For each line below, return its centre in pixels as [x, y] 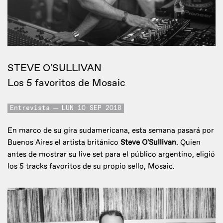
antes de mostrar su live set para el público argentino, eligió [111, 155]
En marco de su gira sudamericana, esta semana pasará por [111, 131]
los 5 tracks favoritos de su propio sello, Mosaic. [91, 167]
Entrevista [30, 109]
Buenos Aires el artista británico [64, 143]
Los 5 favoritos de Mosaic [66, 83]
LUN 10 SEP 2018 [92, 109]
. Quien [188, 143]
